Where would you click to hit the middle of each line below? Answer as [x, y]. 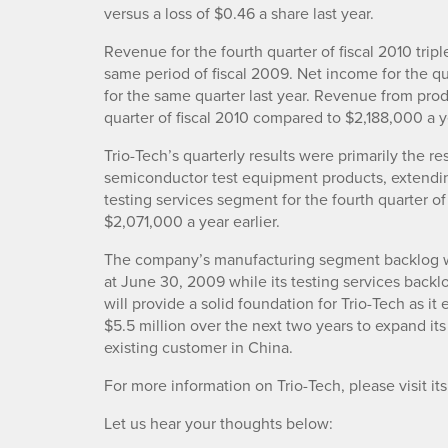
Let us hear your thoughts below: [218, 423]
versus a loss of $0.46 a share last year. [239, 13]
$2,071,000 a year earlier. [192, 221]
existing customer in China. [198, 347]
